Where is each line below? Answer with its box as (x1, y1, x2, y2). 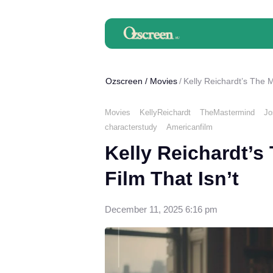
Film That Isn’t (105, 168, 239, 190)
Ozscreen (105, 76, 143, 86)
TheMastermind (200, 107, 255, 117)
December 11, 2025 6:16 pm (105, 204, 218, 214)
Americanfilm (166, 122, 213, 132)
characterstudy (105, 122, 157, 132)
